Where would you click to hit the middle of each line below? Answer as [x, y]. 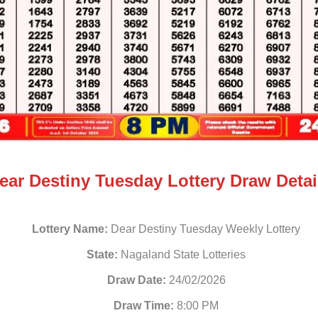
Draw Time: [144, 306]
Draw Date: [136, 280]
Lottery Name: [70, 229]
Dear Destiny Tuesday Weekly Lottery [204, 229]
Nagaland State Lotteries [182, 255]
